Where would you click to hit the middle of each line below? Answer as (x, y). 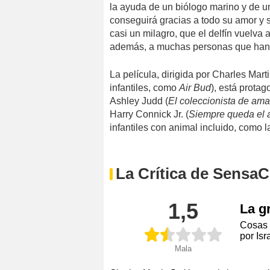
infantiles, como (144, 87)
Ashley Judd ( (139, 101)
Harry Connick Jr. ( (149, 114)
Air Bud (195, 87)
